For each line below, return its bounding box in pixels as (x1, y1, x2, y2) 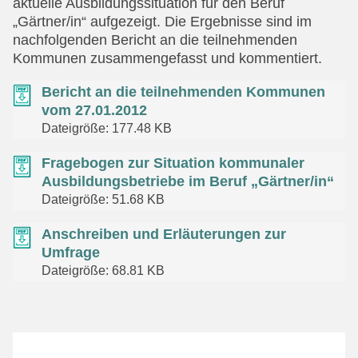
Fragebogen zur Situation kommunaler (42, 155, 304, 172)
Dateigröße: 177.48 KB (42, 121, 172, 136)
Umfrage (42, 245, 100, 261)
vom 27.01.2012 (42, 102, 147, 119)
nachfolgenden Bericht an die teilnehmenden (13, 32, 297, 49)
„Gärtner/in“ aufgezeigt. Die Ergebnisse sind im (13, 14, 312, 30)
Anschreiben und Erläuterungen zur (42, 226, 286, 243)
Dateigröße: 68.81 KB (42, 263, 165, 278)
